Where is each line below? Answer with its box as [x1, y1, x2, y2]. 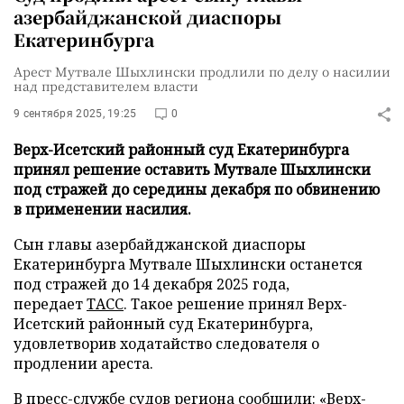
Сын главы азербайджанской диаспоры [14, 234, 306, 254]
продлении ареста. [14, 353, 153, 373]
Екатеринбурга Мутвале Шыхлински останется [14, 254, 363, 274]
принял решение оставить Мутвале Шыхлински [14, 160, 371, 179]
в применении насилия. [14, 199, 191, 219]
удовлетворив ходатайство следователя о [14, 334, 319, 353]
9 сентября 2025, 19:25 [14, 107, 137, 120]
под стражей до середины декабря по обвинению [14, 179, 380, 199]
